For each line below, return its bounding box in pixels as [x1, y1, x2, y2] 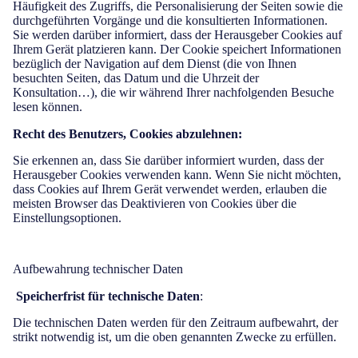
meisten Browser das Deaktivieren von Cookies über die [13, 197, 296, 210]
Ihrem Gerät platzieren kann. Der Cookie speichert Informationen [13, 42, 341, 56]
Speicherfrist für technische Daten [16, 289, 200, 303]
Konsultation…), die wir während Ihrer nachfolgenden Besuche [13, 86, 334, 99]
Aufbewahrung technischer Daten [13, 262, 183, 276]
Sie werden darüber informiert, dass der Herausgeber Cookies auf [13, 28, 342, 42]
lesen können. [13, 100, 82, 113]
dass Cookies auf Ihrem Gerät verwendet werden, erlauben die [13, 182, 327, 196]
